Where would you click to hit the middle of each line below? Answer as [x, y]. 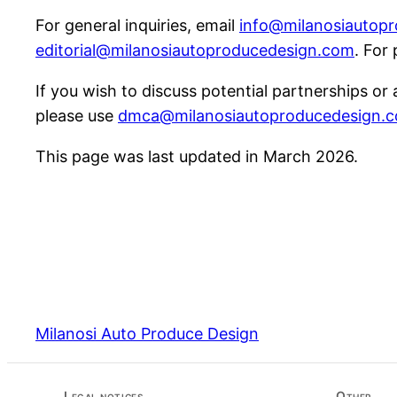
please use [77, 115]
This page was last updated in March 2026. [197, 156]
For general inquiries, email [137, 25]
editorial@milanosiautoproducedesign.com [195, 50]
